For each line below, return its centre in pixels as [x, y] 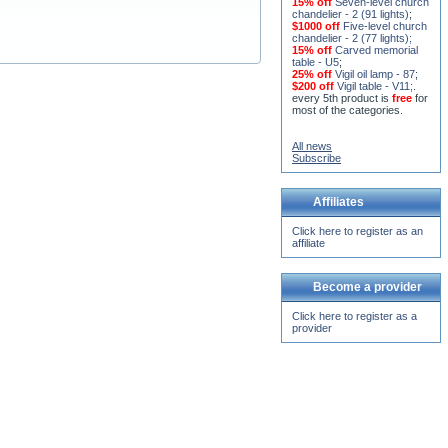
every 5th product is [342, 94]
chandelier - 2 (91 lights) [350, 10]
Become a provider [367, 283]
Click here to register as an [357, 227]
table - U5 [315, 58]
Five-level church [385, 22]
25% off [313, 70]
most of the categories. [347, 106]
